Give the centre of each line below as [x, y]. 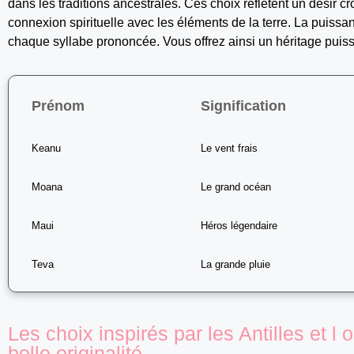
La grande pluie [236, 264]
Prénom [58, 105]
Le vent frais [230, 148]
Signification [244, 105]
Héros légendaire [239, 225]
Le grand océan [236, 186]
